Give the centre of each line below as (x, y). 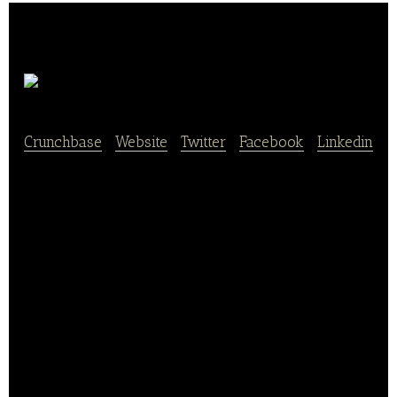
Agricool (194, 90)
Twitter (203, 142)
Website (141, 142)
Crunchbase (63, 142)
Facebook (272, 142)
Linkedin (345, 142)
